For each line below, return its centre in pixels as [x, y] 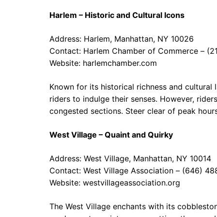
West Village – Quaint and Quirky [111, 135]
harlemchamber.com [120, 63]
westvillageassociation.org [132, 183]
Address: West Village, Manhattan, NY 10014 [130, 158]
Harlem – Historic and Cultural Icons [117, 15]
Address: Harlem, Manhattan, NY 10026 [122, 39]
